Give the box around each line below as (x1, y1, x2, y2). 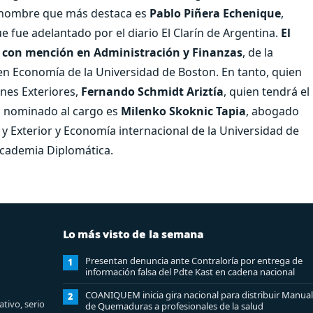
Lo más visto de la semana (62, 226, 204, 241)
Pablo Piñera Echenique (150, 5, 281, 21)
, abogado (246, 103, 299, 119)
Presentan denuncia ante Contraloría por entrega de (85, 254, 303, 267)
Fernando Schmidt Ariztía (81, 83, 224, 99)
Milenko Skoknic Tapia (121, 103, 246, 119)
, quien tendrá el (224, 83, 310, 99)
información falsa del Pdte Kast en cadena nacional (85, 265, 295, 278)
